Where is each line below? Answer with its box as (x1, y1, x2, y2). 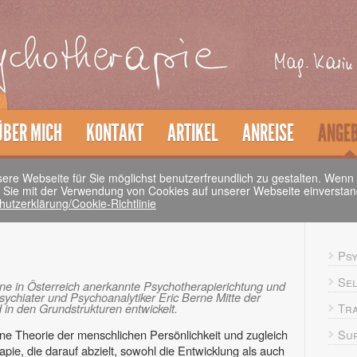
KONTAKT (86, 120, 143, 147)
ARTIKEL (167, 120, 218, 147)
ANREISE (242, 120, 294, 147)
